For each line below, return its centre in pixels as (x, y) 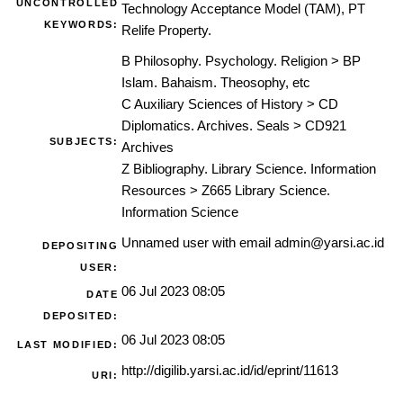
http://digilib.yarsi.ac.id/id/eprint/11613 (229, 371)
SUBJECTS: (84, 142)
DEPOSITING (81, 246)
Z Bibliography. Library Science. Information (248, 170)
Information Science (179, 213)
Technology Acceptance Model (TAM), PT (243, 9)
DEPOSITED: (81, 316)
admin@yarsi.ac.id (329, 243)
